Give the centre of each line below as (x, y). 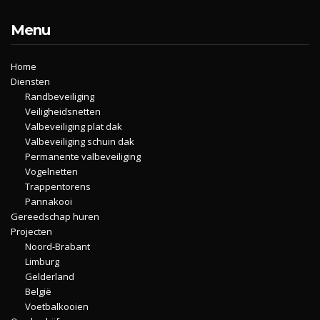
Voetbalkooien (57, 306)
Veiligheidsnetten (63, 111)
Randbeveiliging (60, 96)
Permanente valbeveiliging (83, 156)
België (38, 291)
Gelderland (50, 276)
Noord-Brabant (57, 246)
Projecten (31, 231)
